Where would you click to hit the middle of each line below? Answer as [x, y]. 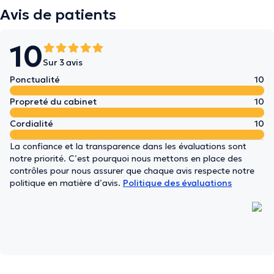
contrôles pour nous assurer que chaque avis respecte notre [132, 171]
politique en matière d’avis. [66, 183]
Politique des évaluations [177, 183]
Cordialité [31, 124]
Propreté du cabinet [53, 102]
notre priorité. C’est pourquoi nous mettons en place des [126, 158]
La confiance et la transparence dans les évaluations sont [128, 146]
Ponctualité [35, 80]
